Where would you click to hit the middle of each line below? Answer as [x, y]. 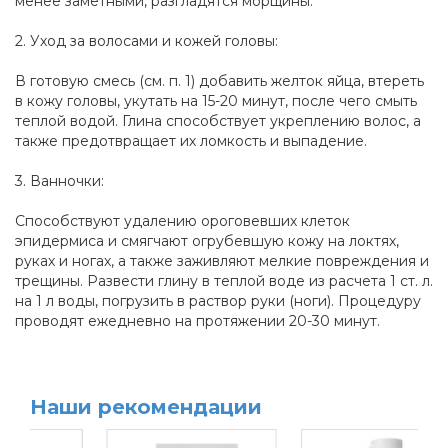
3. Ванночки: [59, 181]
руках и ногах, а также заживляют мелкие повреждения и [222, 261]
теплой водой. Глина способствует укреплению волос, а [218, 121]
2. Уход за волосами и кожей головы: [146, 41]
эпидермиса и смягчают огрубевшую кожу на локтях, [207, 241]
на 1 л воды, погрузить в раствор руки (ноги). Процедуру [218, 301]
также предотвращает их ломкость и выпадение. [191, 141]
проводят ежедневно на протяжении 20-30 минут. [197, 321]
